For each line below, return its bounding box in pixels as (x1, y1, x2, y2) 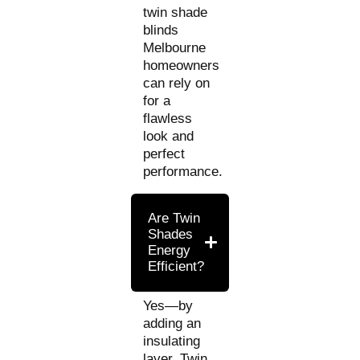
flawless (143, 110, 193, 126)
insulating (143, 333, 201, 349)
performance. (143, 163, 223, 179)
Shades (148, 226, 194, 242)
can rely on (143, 75, 211, 91)
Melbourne (143, 39, 207, 55)
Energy (148, 242, 191, 258)
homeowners (143, 57, 220, 73)
